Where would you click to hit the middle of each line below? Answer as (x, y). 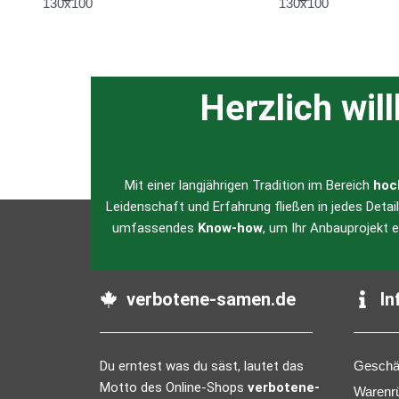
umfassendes (155, 228)
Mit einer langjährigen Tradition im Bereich (248, 186)
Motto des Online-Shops (174, 388)
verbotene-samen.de (211, 300)
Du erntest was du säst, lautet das (202, 366)
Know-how (230, 228)
